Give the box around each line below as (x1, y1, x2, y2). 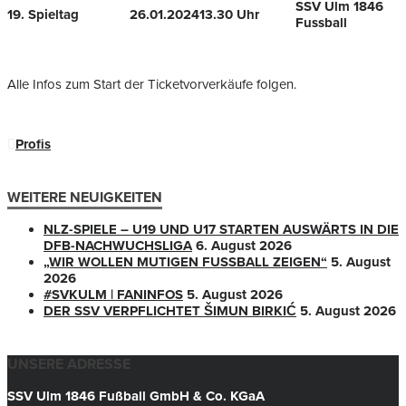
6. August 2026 (196, 237, 292, 255)
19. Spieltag (7, 6, 79, 24)
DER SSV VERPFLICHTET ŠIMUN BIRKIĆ (43, 303, 296, 320)
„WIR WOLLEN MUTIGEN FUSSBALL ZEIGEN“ (43, 254, 321, 271)
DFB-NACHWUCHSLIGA (43, 237, 192, 255)
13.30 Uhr (199, 6, 259, 24)
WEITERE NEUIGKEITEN (7, 188, 162, 208)
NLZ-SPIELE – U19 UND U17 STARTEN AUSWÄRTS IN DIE (43, 221, 399, 238)
